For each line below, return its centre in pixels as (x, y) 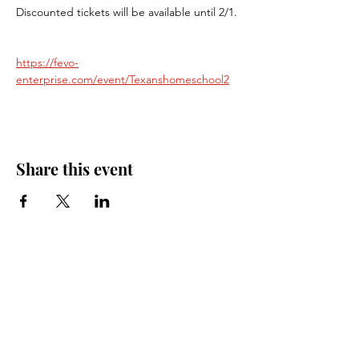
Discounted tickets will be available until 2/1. (127, 12)
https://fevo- (47, 62)
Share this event (75, 168)
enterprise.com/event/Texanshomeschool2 (123, 79)
